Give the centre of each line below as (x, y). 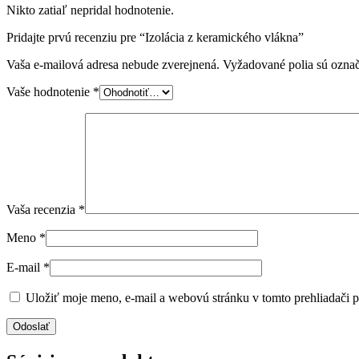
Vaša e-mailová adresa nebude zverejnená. (113, 64)
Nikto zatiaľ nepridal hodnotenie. (90, 10)
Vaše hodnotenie (50, 91)
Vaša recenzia (42, 209)
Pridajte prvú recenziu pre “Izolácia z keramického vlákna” (155, 37)
